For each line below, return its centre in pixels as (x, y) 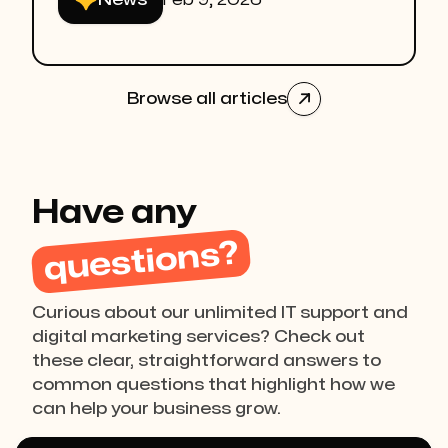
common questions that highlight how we (213, 385)
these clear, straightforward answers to (206, 361)
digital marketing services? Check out (198, 337)
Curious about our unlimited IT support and (220, 313)
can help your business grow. (156, 409)
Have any (114, 213)
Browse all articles (207, 99)
